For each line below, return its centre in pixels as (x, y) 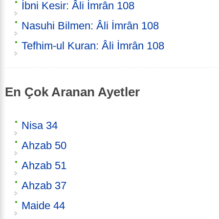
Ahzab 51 (44, 165)
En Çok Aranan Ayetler (72, 92)
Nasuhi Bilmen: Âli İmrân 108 (90, 26)
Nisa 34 (40, 125)
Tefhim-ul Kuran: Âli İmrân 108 (93, 46)
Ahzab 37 (44, 185)
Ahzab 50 (44, 145)
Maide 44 (43, 205)
